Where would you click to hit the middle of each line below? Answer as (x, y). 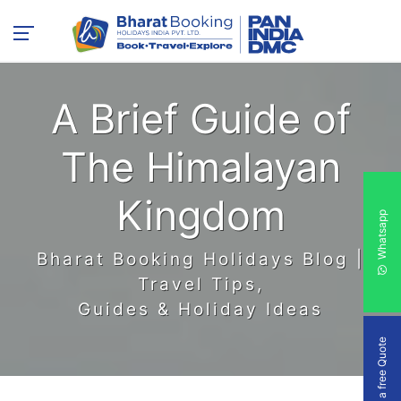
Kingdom (200, 215)
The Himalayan (200, 166)
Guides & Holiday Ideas (200, 309)
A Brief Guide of (200, 118)
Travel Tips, (200, 284)
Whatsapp (382, 235)
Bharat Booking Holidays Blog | (200, 259)
